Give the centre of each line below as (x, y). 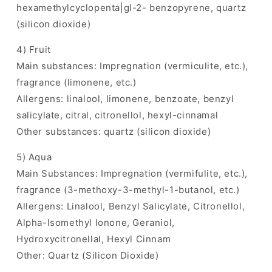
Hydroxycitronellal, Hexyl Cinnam (94, 239)
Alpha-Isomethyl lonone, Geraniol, (96, 223)
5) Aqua (34, 157)
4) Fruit (34, 50)
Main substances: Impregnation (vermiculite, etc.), (133, 66)
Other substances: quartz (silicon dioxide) (114, 132)
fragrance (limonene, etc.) (76, 83)
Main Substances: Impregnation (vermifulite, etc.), (132, 174)
